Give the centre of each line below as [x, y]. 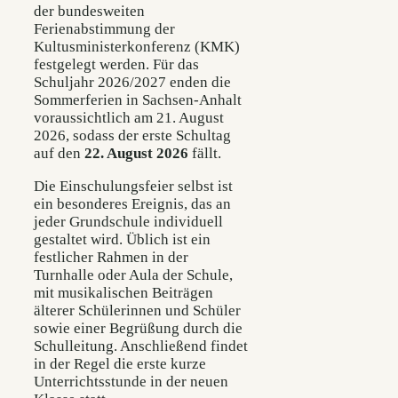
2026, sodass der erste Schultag [132, 135]
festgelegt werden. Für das [116, 64]
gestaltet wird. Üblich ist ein [122, 240]
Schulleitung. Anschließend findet [141, 346]
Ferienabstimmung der [104, 28]
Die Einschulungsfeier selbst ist [133, 187]
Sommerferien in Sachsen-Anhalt [138, 99]
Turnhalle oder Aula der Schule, [133, 275]
